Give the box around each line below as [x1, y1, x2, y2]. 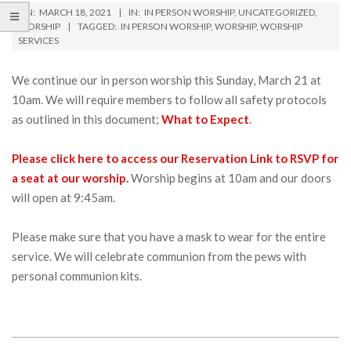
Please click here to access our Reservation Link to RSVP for [12, 151, 338, 165]
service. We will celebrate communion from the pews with [12, 249, 306, 263]
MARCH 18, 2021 [39, 6, 111, 18]
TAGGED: [78, 20, 117, 32]
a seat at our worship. [12, 171, 128, 185]
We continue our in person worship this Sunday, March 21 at [12, 73, 321, 87]
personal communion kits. [12, 269, 142, 283]
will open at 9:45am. [12, 190, 115, 204]
